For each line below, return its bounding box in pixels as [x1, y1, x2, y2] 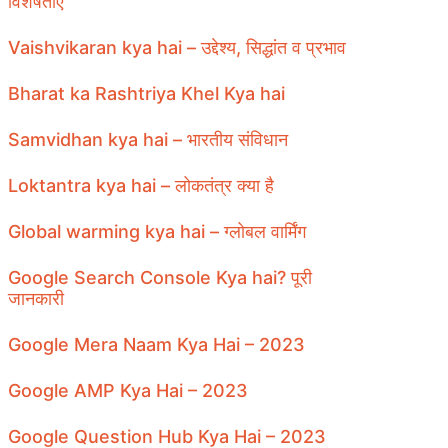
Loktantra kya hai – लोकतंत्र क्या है [8, 175, 274, 196]
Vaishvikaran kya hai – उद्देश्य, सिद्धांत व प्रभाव [8, 37, 346, 58]
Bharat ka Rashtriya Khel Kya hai [8, 83, 285, 104]
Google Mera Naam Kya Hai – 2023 [8, 334, 305, 355]
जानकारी [8, 288, 64, 309]
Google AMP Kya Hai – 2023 [8, 380, 248, 401]
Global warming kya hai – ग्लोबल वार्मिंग [8, 221, 306, 242]
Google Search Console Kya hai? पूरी [8, 267, 312, 288]
